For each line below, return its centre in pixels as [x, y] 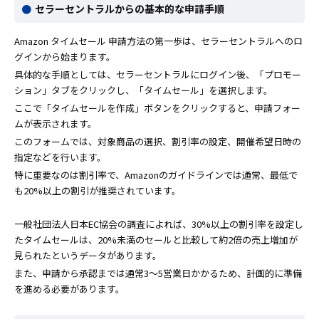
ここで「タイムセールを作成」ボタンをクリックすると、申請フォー [157, 108]
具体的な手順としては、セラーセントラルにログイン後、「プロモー [158, 75]
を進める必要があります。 [69, 289]
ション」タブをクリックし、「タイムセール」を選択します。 [143, 90]
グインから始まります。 [65, 57]
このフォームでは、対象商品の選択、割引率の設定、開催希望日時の [158, 142]
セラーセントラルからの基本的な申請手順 [130, 9]
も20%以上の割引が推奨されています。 [98, 191]
